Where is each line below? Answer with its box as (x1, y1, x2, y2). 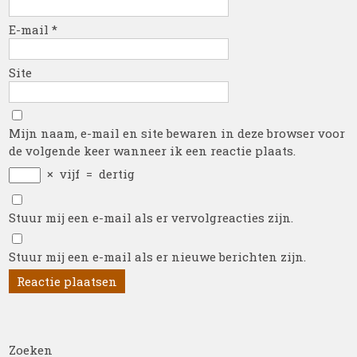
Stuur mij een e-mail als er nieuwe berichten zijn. (9, 249, 307, 265)
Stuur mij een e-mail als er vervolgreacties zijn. (9, 210, 294, 226)
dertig (99, 166, 135, 182)
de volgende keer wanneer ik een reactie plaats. (9, 143, 296, 159)
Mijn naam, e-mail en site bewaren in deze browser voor (9, 125, 346, 141)
